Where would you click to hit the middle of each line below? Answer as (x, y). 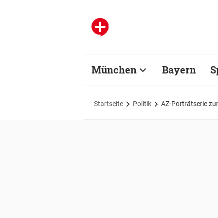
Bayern (179, 70)
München (114, 70)
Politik (142, 103)
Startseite (109, 103)
